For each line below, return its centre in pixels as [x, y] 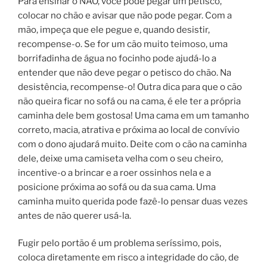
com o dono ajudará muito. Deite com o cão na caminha [132, 144]
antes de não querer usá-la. [74, 215]
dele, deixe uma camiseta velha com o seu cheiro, [120, 158]
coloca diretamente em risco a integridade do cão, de [128, 257]
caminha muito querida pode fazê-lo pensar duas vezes [133, 201]
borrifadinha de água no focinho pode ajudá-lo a [117, 58]
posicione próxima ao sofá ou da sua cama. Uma [117, 187]
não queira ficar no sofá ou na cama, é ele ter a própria [129, 101]
